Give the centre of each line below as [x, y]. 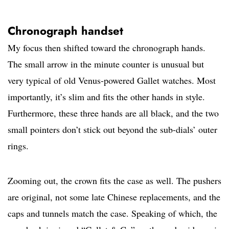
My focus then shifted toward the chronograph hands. [107, 48]
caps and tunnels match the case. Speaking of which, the [112, 213]
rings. [18, 146]
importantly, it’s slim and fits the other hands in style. [106, 97]
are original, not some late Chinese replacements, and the [114, 197]
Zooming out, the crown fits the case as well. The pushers [114, 181]
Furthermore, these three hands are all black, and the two [113, 113]
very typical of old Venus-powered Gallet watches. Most [112, 81]
